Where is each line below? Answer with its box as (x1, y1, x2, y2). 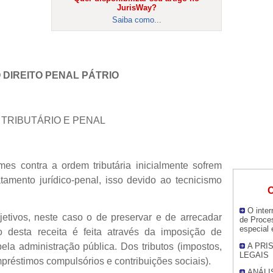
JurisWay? (116, 2, 157, 12)
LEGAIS (239, 250, 269, 260)
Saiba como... (112, 15, 161, 24)
